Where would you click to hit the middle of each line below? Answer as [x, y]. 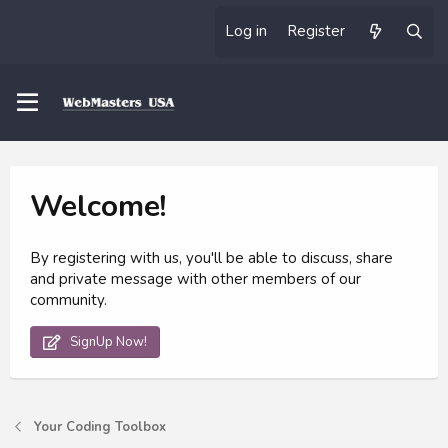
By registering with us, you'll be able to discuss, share [211, 258]
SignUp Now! [106, 342]
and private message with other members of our [195, 279]
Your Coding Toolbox [99, 427]
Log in [246, 31]
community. [68, 300]
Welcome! [98, 206]
